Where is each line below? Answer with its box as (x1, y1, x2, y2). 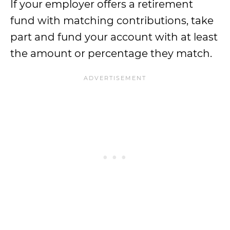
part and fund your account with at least (10, 31, 218, 43)
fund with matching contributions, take (10, 14, 214, 27)
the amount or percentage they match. (10, 47, 212, 60)
